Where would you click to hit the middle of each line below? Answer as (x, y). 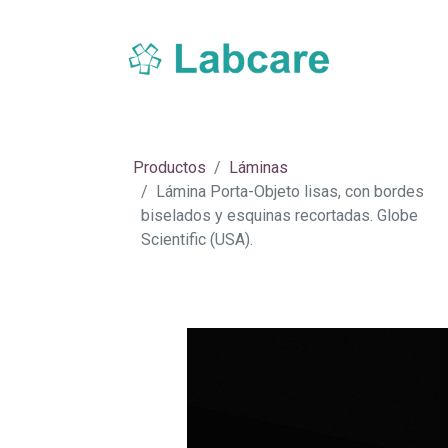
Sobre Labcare (230, 111)
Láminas (258, 167)
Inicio (144, 111)
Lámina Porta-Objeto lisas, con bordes (290, 191)
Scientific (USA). (197, 239)
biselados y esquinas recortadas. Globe (279, 215)
